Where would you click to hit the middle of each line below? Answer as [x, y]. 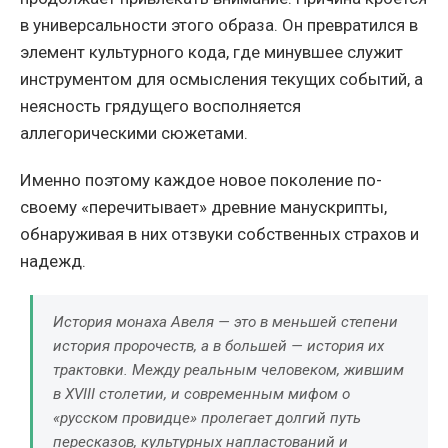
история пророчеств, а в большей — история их [218, 346]
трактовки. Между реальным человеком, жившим [228, 370]
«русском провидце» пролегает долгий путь [207, 418]
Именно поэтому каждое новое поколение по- [201, 180]
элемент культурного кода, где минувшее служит [211, 52]
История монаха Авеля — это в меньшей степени [225, 322]
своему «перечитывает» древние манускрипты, [203, 207]
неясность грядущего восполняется [160, 106]
